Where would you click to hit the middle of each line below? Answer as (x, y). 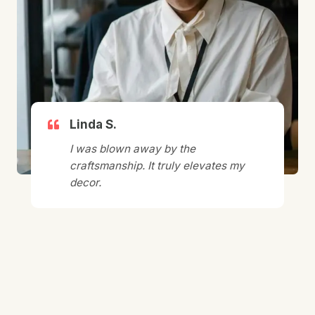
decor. (85, 182)
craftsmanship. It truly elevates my (157, 165)
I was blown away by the (133, 148)
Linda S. (93, 124)
